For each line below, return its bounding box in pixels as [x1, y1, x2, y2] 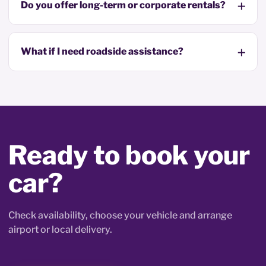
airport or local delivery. [8, 223, 112, 235]
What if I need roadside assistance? [21, 45, 183, 57]
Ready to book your [8, 138, 250, 171]
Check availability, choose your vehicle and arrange [8, 209, 232, 221]
